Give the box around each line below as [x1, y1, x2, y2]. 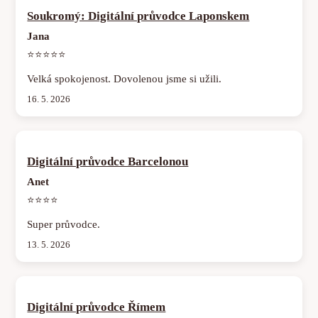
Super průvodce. [27, 219, 101, 231]
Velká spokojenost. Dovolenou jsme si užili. [27, 73, 222, 85]
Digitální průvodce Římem [27, 300, 166, 314]
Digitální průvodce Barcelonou [27, 155, 189, 169]
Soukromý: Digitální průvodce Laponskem [27, 9, 250, 23]
